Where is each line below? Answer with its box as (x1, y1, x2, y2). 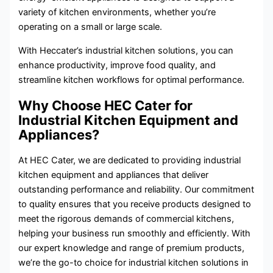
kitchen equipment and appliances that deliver (18, 169, 209, 180)
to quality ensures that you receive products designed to (18, 198, 252, 210)
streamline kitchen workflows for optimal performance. (18, 74, 245, 85)
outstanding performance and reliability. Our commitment (18, 183, 255, 195)
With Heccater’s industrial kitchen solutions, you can (18, 44, 234, 56)
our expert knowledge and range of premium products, (18, 242, 245, 253)
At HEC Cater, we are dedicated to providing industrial (18, 154, 241, 166)
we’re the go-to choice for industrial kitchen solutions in (18, 257, 249, 268)
